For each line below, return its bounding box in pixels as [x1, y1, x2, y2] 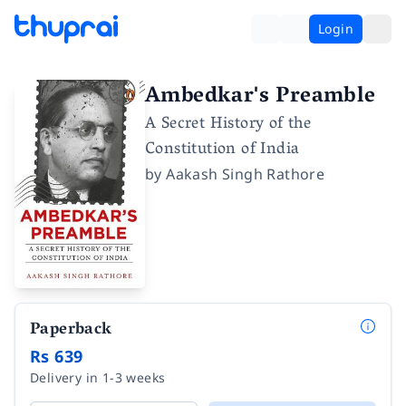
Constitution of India [145, 135, 300, 166]
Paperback [30, 314, 112, 346]
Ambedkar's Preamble [145, 77, 376, 118]
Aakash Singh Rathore [166, 164, 325, 184]
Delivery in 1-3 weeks [30, 368, 166, 386]
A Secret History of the [145, 110, 312, 140]
